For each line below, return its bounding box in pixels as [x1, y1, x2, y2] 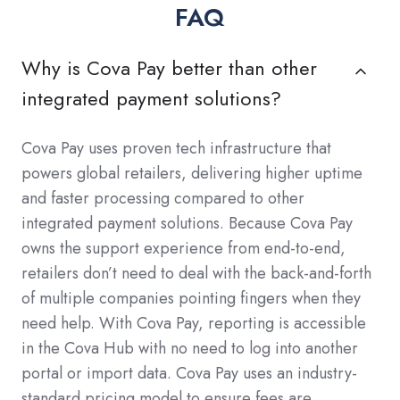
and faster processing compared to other [21, 187, 304, 211]
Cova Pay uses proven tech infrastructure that [21, 137, 331, 161]
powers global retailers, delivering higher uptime [21, 162, 362, 186]
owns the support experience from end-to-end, [21, 237, 346, 261]
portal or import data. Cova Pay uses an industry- [21, 362, 357, 386]
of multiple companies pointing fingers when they [21, 287, 361, 311]
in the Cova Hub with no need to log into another [21, 337, 358, 361]
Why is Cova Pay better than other [21, 54, 317, 83]
